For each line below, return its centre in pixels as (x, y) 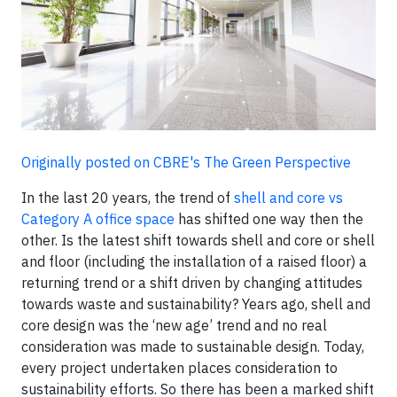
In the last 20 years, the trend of (126, 197)
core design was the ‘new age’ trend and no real (174, 325)
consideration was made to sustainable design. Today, (193, 346)
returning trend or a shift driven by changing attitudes (192, 282)
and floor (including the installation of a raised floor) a (194, 261)
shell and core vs (287, 197)
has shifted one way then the (269, 218)
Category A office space (98, 218)
